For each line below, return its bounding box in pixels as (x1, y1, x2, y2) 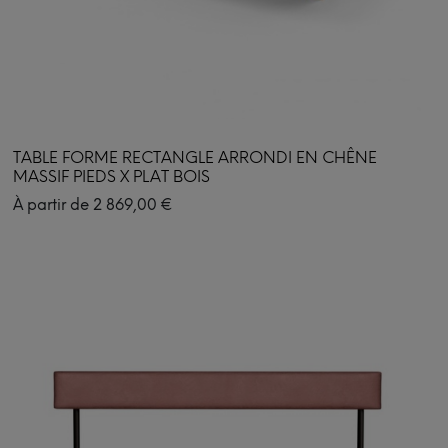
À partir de (13, 195, 93, 214)
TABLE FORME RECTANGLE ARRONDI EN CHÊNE (13, 147, 377, 167)
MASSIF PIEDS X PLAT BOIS (13, 166, 210, 186)
